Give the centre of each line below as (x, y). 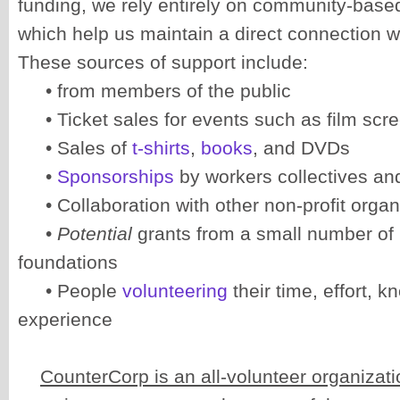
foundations (68, 262)
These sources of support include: (163, 62)
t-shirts (161, 148)
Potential (95, 234)
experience (65, 320)
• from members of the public (166, 91)
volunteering (175, 291)
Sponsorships (116, 177)
